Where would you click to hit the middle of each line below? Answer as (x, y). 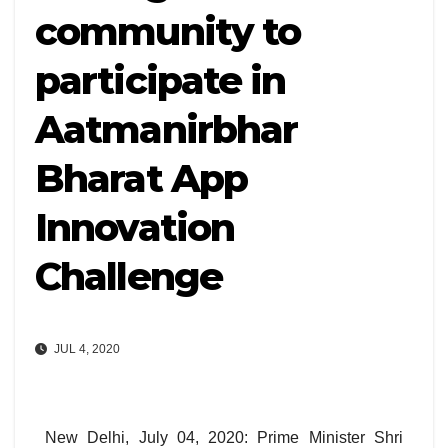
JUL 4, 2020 (85, 349)
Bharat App (141, 178)
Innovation (135, 227)
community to (168, 31)
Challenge (128, 276)
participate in (160, 80)
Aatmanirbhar (166, 129)
